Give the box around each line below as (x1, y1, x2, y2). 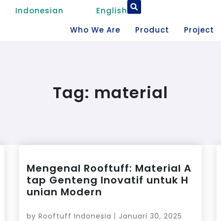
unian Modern (26, 184, 102, 199)
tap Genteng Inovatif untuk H (26, 173, 188, 187)
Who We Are (70, 25, 120, 35)
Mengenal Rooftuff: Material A (26, 161, 191, 175)
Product (135, 25, 169, 35)
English (96, 5, 127, 16)
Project (184, 25, 214, 35)
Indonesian (15, 5, 64, 16)
